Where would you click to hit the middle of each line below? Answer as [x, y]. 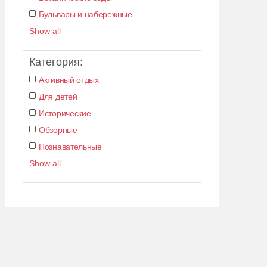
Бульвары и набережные [86, 14]
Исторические [65, 113]
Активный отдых [69, 80]
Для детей [58, 96]
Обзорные [58, 130]
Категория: [56, 62]
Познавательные [70, 146]
